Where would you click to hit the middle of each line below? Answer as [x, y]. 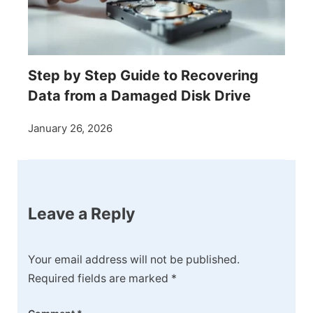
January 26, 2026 [70, 129]
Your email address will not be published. [134, 259]
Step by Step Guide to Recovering [143, 76]
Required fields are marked [100, 278]
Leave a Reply [81, 214]
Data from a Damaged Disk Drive [139, 96]
